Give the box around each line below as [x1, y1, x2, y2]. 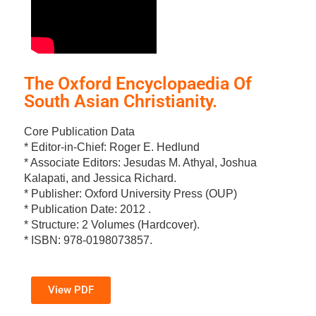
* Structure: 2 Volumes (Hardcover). [23, 218, 200, 231]
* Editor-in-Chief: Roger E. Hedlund [23, 140, 200, 153]
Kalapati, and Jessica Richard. [23, 171, 176, 184]
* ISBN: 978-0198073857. [23, 233, 152, 246]
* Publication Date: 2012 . [23, 202, 151, 215]
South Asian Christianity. [23, 90, 217, 111]
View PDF [47, 283, 94, 296]
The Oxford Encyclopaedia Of [23, 73, 252, 94]
